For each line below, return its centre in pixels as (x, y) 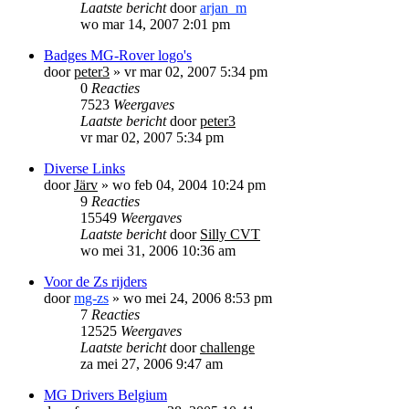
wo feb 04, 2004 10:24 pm (189, 184)
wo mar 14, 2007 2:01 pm (155, 24)
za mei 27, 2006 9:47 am (152, 363)
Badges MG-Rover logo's (118, 55)
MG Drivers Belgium (105, 394)
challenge (227, 347)
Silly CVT (230, 234)
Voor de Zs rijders (95, 281)
